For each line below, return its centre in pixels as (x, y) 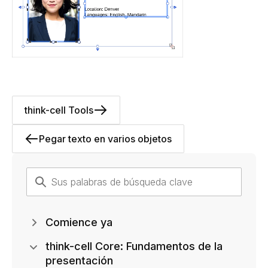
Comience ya (79, 223)
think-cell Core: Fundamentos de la (134, 246)
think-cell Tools (59, 110)
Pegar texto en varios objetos (105, 139)
